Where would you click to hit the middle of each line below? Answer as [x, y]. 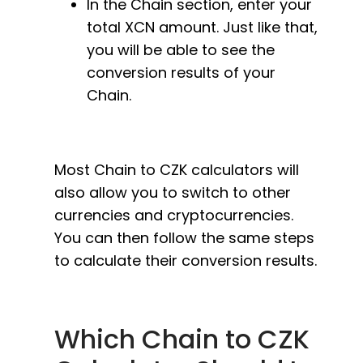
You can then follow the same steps [184, 238]
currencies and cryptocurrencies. [174, 215]
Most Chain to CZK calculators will [177, 170]
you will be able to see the [181, 50]
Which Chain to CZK [182, 339]
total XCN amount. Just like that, [202, 27]
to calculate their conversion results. [188, 261]
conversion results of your [181, 73]
